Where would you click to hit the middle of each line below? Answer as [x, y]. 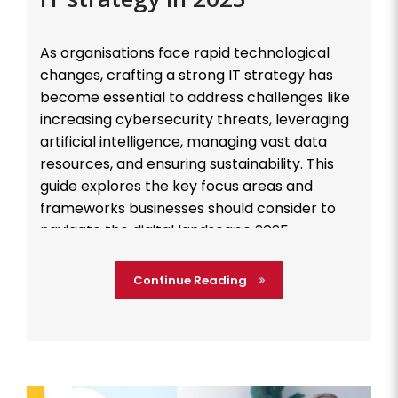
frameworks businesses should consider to [188, 208]
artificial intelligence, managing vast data [183, 141]
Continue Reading [191, 280]
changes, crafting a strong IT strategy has [187, 75]
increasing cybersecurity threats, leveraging [195, 119]
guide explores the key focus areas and [176, 186]
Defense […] [81, 275]
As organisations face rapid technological [185, 52]
